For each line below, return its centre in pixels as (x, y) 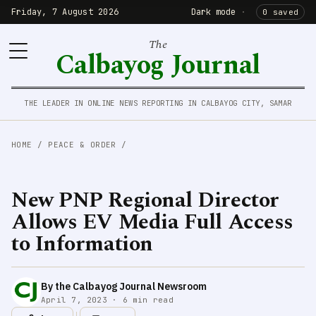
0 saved (280, 12)
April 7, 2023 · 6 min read (107, 299)
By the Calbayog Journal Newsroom (124, 286)
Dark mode (213, 12)
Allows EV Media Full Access (152, 222)
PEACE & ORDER (82, 145)
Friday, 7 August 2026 (65, 12)
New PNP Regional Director (145, 200)
